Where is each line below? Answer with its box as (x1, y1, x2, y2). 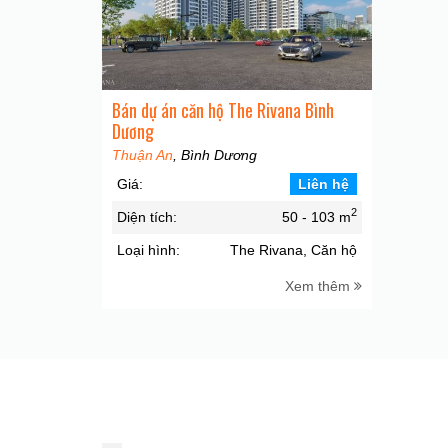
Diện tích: (117, 208, 177, 225)
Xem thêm (285, 277, 354, 294)
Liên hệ (298, 175, 349, 192)
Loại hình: (117, 241, 180, 258)
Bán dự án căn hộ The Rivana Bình (112, 96, 334, 123)
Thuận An (112, 146, 173, 163)
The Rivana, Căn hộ (230, 241, 357, 258)
